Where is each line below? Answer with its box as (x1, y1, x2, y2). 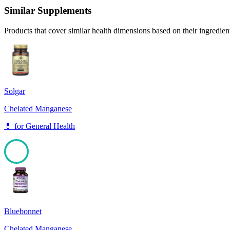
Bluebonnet (4, 206, 42, 216)
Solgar (4, 86, 25, 95)
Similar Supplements (4, 5, 91, 16)
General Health (26, 121, 75, 130)
